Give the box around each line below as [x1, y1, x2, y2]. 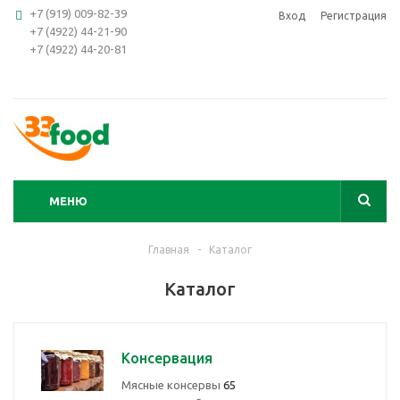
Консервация [121, 350, 212, 366]
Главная [148, 244, 189, 255]
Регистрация [321, 10, 387, 21]
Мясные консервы [121, 379, 223, 391]
